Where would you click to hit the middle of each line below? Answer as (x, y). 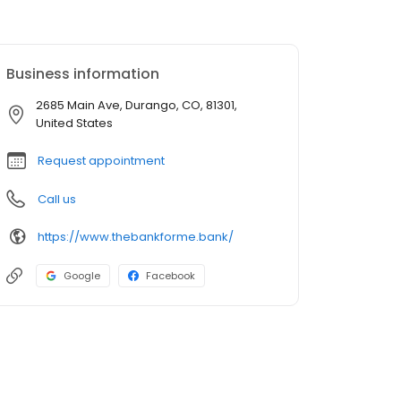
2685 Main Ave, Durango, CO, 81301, (137, 106)
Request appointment (101, 161)
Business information (83, 74)
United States (74, 124)
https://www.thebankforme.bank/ (136, 236)
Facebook (171, 276)
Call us (57, 200)
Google (82, 276)
